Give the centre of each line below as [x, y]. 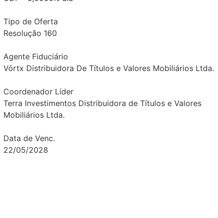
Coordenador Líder [38, 92]
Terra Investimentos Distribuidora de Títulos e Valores [102, 103]
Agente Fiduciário [36, 57]
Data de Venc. [29, 138]
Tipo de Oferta [30, 22]
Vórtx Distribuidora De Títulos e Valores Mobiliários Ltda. [109, 68]
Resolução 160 [30, 33]
